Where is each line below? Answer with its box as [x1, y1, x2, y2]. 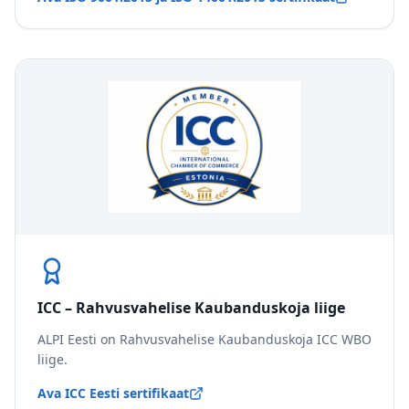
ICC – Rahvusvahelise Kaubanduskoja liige [37, 298, 345, 318]
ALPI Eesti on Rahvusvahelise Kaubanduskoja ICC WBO [37, 330, 372, 348]
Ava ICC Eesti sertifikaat [37, 384, 189, 402]
